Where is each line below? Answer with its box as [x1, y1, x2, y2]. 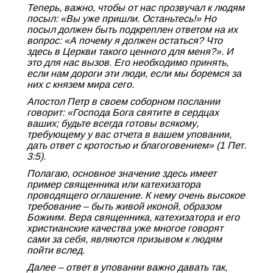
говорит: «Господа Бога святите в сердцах [27, 107, 219, 118]
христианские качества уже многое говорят [27, 223, 223, 233]
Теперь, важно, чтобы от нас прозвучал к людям [27, 2, 244, 13]
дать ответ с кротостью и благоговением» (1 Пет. [27, 140, 246, 151]
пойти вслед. [27, 245, 85, 255]
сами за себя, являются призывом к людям [27, 234, 222, 244]
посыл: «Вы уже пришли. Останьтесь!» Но [27, 13, 216, 24]
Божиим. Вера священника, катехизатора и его [27, 212, 239, 222]
